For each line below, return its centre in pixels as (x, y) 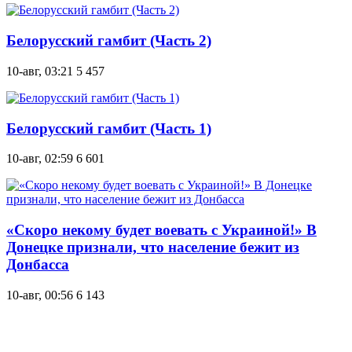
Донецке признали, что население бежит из (153, 247)
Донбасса (38, 265)
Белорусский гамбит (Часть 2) (109, 41)
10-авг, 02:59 (40, 159)
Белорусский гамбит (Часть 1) (109, 128)
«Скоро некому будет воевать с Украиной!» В (161, 230)
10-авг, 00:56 (40, 295)
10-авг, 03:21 (40, 71)
